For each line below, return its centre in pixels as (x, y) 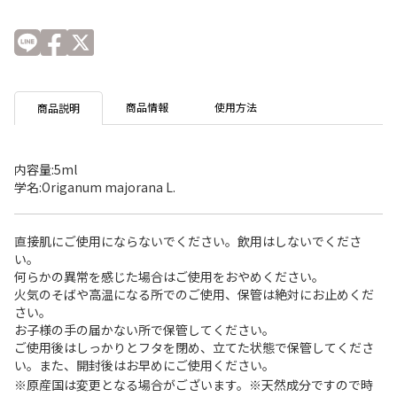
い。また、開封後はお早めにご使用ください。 (144, 366)
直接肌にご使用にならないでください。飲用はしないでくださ (188, 241)
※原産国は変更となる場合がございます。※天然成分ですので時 (194, 385)
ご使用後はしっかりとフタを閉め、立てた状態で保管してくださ (194, 348)
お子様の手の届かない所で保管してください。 (144, 330)
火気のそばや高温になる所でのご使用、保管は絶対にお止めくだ (194, 295)
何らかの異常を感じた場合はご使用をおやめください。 (169, 277)
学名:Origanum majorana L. (95, 187)
